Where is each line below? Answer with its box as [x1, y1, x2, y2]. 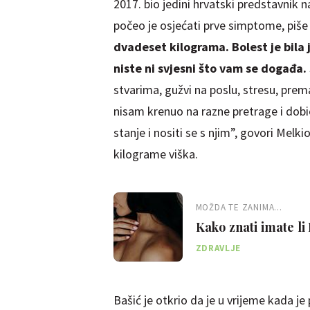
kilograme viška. [113, 145, 198, 162]
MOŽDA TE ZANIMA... [195, 201, 282, 213]
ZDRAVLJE [195, 241, 241, 254]
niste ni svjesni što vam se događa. [113, 60, 307, 76]
